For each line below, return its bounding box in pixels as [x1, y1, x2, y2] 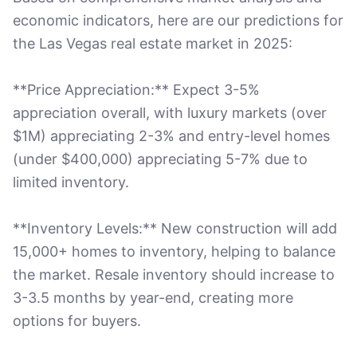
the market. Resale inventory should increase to [13, 266, 335, 283]
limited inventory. [13, 174, 129, 190]
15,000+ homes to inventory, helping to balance [13, 243, 335, 260]
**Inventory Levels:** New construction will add [13, 220, 337, 237]
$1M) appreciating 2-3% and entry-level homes [13, 127, 330, 144]
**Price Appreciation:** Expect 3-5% [13, 81, 260, 98]
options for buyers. [13, 312, 141, 329]
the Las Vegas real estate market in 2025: [13, 35, 292, 52]
